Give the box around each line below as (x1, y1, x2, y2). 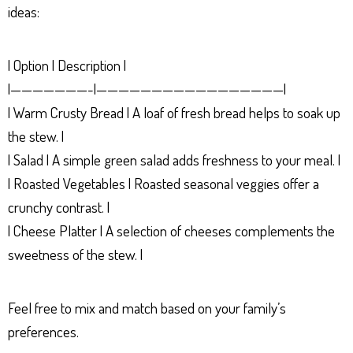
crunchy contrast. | (8, 196, 110, 217)
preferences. (8, 321, 79, 341)
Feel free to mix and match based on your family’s (8, 297, 286, 318)
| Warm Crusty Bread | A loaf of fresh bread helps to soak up (8, 102, 340, 122)
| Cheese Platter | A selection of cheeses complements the (8, 220, 335, 240)
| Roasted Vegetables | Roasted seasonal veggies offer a (8, 173, 319, 193)
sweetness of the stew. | (8, 243, 143, 264)
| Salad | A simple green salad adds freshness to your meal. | (8, 149, 340, 169)
